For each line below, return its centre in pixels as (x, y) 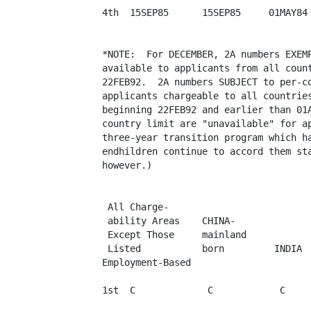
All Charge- (135, 207)
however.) (127, 165)
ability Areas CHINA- (169, 221)
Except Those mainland (174, 235)
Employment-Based (146, 262)
